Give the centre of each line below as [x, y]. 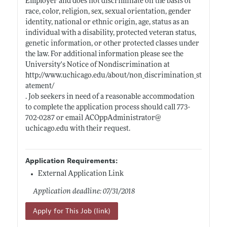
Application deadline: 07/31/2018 [84, 192]
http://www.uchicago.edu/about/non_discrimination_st [113, 75]
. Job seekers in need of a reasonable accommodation [110, 97]
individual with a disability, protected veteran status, [110, 33]
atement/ [40, 86]
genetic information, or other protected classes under [112, 44]
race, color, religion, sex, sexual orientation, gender [108, 12]
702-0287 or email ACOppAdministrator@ [93, 118]
